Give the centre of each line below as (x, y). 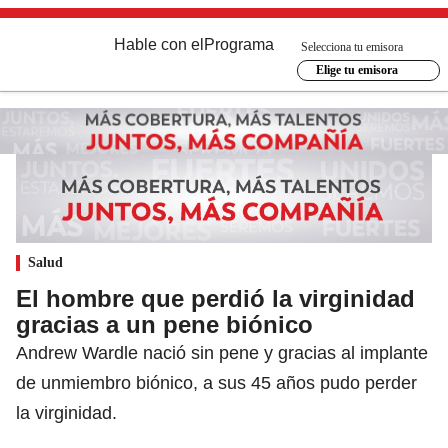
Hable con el (159, 44)
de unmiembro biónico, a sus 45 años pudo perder (216, 382)
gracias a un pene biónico (164, 324)
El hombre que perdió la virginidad (215, 298)
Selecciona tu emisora (352, 46)
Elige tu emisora (356, 70)
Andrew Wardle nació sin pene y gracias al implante (222, 352)
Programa (239, 44)
